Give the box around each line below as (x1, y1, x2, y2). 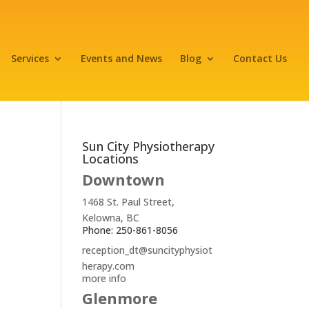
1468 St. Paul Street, (82, 195, 175, 208)
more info (82, 272, 127, 285)
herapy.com (82, 259, 135, 272)
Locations (82, 150, 139, 167)
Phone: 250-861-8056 (82, 223, 179, 237)
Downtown (82, 169, 166, 190)
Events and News (81, 52, 162, 65)
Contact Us (233, 52, 287, 65)
